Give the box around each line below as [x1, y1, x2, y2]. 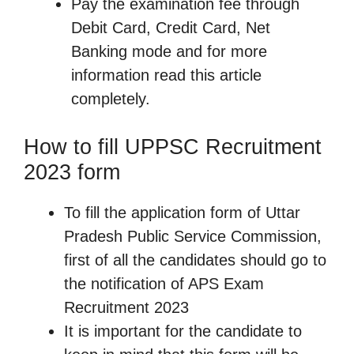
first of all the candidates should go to [64, 250, 326, 269]
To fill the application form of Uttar [64, 203, 300, 221]
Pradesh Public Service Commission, [64, 227, 322, 245]
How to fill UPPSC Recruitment [24, 134, 322, 159]
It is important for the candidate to [64, 322, 302, 340]
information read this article [71, 66, 262, 84]
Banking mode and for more [71, 42, 267, 60]
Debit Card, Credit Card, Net [71, 18, 270, 36]
